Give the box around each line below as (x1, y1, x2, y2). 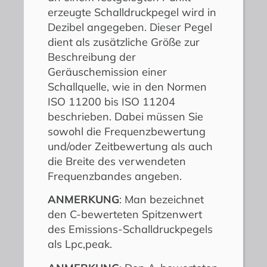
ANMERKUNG (48, 193, 119, 207)
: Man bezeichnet (119, 193, 204, 207)
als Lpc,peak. (48, 237, 112, 252)
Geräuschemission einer (48, 64, 167, 79)
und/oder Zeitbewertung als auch (48, 139, 213, 153)
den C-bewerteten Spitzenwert (48, 207, 202, 222)
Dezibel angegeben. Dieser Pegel (48, 20, 212, 34)
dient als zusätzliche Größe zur (48, 35, 200, 49)
